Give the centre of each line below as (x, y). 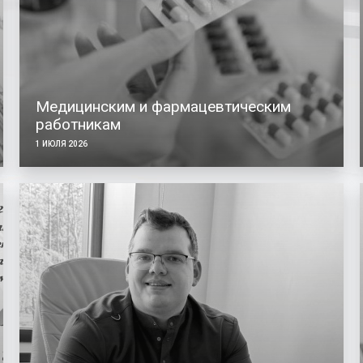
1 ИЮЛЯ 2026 (61, 143)
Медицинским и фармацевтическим (163, 106)
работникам (78, 124)
